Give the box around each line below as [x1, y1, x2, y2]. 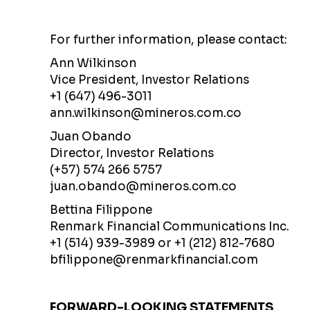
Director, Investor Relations [50, 146, 214, 161]
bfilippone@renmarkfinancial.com [50, 253, 258, 267]
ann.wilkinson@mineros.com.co [50, 106, 241, 120]
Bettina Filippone [50, 203, 152, 217]
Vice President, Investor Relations [50, 73, 249, 87]
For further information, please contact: [50, 33, 287, 47]
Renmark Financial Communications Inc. [50, 219, 289, 234]
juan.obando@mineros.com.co [50, 179, 237, 194]
